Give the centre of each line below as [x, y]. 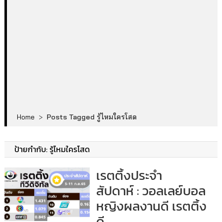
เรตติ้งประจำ [129, 175]
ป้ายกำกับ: [32, 149]
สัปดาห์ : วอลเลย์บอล [151, 191]
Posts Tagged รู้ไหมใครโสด [91, 117]
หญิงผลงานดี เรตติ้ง [151, 206]
